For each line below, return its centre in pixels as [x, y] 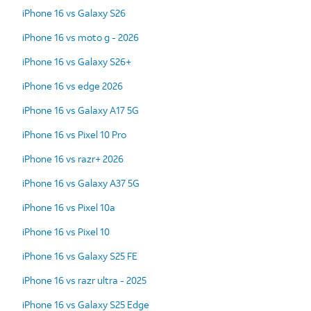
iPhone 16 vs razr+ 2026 [73, 158]
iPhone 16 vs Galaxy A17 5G [81, 110]
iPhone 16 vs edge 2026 [73, 85]
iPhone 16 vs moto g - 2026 [81, 37]
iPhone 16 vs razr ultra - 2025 [84, 280]
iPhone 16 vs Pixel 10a [69, 207]
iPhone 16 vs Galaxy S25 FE [80, 255]
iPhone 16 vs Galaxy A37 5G [81, 183]
